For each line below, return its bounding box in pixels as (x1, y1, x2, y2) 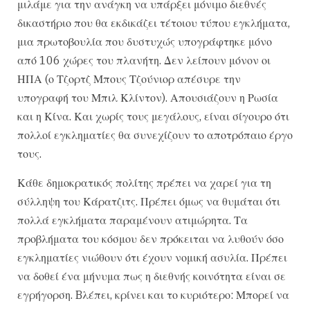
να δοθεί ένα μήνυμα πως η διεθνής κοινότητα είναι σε (17, 268, 286, 283)
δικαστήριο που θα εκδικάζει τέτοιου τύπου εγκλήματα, (17, 16, 290, 30)
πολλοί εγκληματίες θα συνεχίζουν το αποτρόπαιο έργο (17, 128, 293, 143)
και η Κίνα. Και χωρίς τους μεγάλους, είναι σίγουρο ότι (17, 109, 289, 124)
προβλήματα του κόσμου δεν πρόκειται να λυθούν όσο (17, 231, 284, 246)
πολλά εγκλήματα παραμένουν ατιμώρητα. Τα (17, 212, 248, 227)
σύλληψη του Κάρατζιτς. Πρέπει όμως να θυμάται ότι (17, 194, 280, 208)
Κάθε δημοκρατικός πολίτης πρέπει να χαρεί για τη (17, 175, 271, 190)
